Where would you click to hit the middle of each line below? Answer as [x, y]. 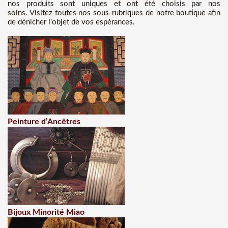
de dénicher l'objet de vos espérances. [71, 22]
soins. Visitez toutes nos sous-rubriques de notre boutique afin [114, 13]
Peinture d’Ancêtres [44, 122]
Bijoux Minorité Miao [46, 212]
